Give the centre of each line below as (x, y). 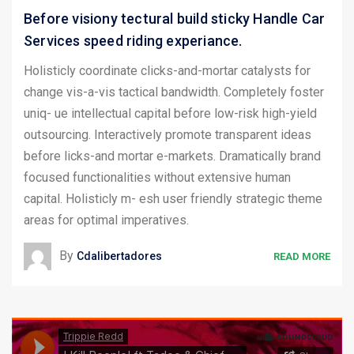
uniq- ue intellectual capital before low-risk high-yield (170, 113)
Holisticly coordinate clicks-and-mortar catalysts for (167, 71)
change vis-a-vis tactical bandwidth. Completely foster (174, 92)
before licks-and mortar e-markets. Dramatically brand (172, 156)
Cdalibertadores (119, 256)
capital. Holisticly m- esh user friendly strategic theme (173, 199)
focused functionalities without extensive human (157, 177)
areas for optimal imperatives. (106, 220)
